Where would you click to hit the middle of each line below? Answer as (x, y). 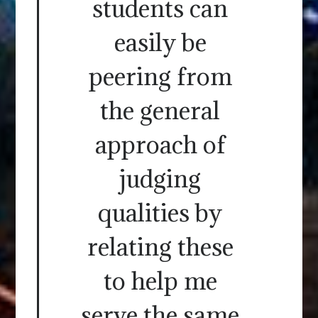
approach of (160, 144)
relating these (160, 246)
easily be (160, 42)
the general (160, 110)
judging (160, 178)
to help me (160, 280)
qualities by (160, 212)
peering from (160, 76)
